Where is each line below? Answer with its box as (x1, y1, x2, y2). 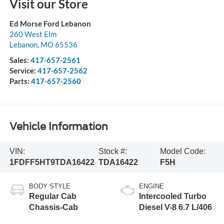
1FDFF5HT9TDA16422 (9, 157, 94, 166)
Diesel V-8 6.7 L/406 (139, 202, 212, 211)
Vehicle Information (9, 120, 108, 133)
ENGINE (139, 182, 164, 190)
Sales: (9, 55, 30, 64)
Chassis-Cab (28, 202, 78, 211)
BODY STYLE (28, 182, 70, 190)
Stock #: (98, 146, 127, 155)
